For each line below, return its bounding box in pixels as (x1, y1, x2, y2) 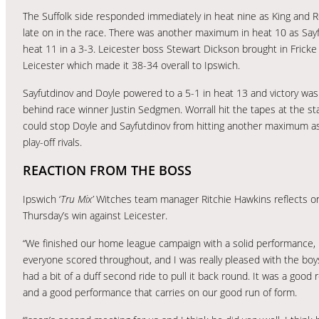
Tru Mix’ (61, 192, 93, 206)
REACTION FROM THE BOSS (23, 161, 192, 179)
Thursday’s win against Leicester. (23, 208, 167, 222)
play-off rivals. (23, 135, 82, 149)
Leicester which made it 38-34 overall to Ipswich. (23, 58, 240, 72)
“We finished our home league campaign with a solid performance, (23, 236, 315, 250)
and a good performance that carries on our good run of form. (23, 285, 297, 299)
